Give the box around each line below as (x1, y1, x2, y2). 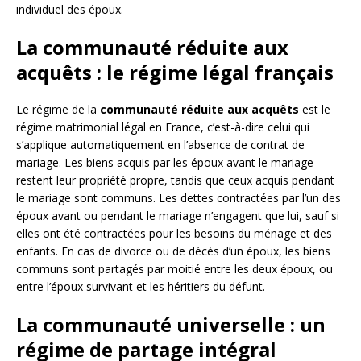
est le (299, 101, 330, 117)
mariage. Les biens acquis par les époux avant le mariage (16, 154, 313, 170)
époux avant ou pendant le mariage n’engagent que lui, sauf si (16, 207, 339, 223)
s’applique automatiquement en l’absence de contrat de (16, 136, 305, 152)
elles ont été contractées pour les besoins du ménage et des (16, 225, 332, 241)
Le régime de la (16, 101, 100, 117)
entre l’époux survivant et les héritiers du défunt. (16, 278, 265, 294)
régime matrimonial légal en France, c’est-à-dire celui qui (16, 118, 309, 135)
